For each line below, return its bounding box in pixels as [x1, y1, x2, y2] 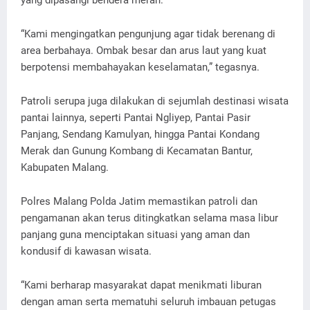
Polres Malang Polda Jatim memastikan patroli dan [21, 195, 257, 208]
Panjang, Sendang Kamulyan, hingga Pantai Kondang [21, 128, 259, 140]
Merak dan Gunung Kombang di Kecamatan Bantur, [21, 145, 253, 157]
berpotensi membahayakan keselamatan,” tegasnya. [21, 61, 259, 73]
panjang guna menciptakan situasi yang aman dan [21, 228, 250, 241]
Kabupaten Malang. [21, 161, 109, 174]
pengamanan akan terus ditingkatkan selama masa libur [21, 212, 278, 224]
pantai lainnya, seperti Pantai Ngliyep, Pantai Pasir [21, 111, 250, 124]
